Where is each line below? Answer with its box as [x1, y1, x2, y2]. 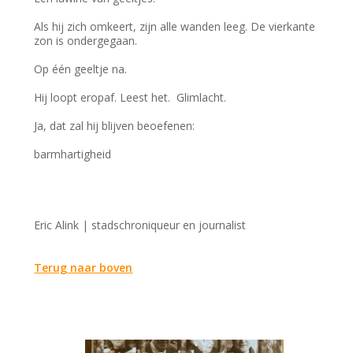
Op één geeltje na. [34, 61, 131, 77]
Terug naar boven [34, 260, 133, 276]
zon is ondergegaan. [34, 33, 141, 49]
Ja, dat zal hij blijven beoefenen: [34, 118, 199, 134]
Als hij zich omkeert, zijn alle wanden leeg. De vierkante [34, 19, 316, 35]
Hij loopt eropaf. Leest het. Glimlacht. [34, 90, 230, 106]
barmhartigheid [34, 147, 115, 162]
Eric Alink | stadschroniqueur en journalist [34, 217, 250, 233]
